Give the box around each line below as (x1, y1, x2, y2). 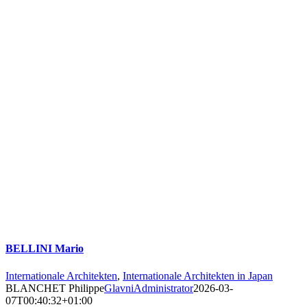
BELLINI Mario (5, 243, 84, 255)
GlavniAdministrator (104, 282, 193, 294)
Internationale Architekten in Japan (123, 269, 273, 282)
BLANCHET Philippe (5, 282, 104, 294)
